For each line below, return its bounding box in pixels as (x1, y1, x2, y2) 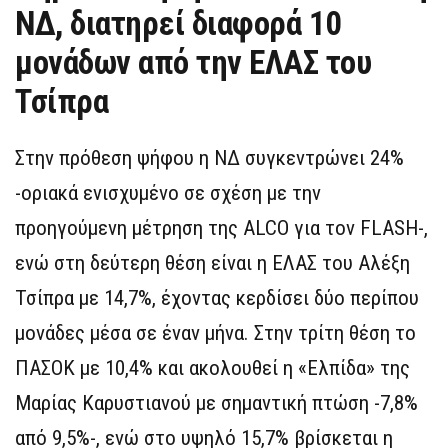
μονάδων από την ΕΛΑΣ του (15, 43, 372, 83)
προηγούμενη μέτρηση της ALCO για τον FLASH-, (15, 216, 428, 241)
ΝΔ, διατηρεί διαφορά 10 (15, 4, 342, 44)
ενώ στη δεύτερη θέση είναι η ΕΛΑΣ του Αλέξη (15, 251, 410, 276)
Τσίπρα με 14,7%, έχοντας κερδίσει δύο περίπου (15, 286, 419, 311)
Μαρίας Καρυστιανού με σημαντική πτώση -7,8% (15, 391, 418, 416)
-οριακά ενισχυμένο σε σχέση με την (15, 181, 321, 206)
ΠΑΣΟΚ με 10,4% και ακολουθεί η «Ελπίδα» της (15, 356, 410, 381)
